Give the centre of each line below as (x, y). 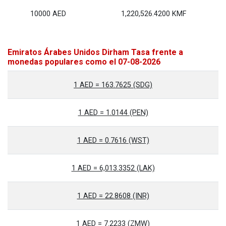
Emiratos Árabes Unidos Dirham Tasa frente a (95, 52)
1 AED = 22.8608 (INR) (113, 196)
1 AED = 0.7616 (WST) (113, 140)
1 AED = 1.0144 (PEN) (113, 113)
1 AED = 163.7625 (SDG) (113, 85)
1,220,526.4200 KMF (153, 14)
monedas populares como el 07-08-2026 (84, 62)
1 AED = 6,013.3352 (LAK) (113, 168)
